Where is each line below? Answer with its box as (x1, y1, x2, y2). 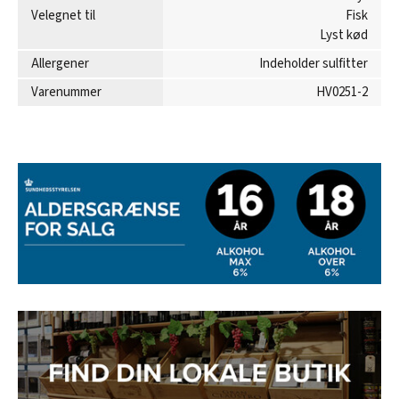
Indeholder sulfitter (259, 54, 368, 73)
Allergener (31, 54, 89, 73)
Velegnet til (31, 6, 95, 25)
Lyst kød (320, 26, 368, 45)
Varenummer (31, 83, 102, 102)
